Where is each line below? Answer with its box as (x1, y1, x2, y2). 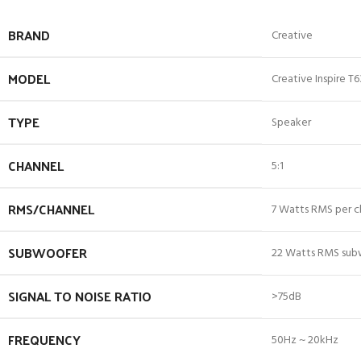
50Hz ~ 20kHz (272, 331, 338, 350)
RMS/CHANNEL (8, 197, 94, 221)
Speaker (272, 114, 311, 132)
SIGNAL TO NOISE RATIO (8, 284, 151, 308)
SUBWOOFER (8, 241, 87, 264)
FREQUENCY (8, 328, 81, 351)
